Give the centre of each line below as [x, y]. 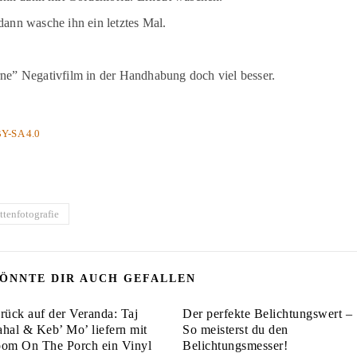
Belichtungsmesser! [235, 346]
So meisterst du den [235, 330]
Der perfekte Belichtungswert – [268, 314]
